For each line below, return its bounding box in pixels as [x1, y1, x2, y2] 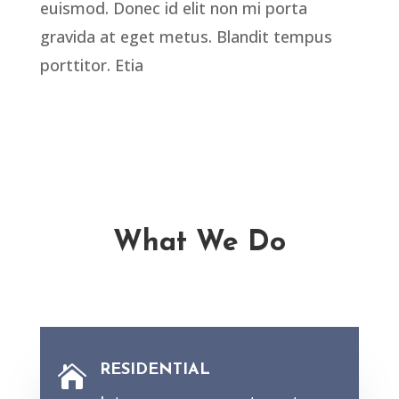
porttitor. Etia [39, 54, 143, 77]
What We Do [112, 229, 286, 258]
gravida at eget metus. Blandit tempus [39, 26, 332, 48]
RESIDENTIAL [99, 362, 210, 379]
